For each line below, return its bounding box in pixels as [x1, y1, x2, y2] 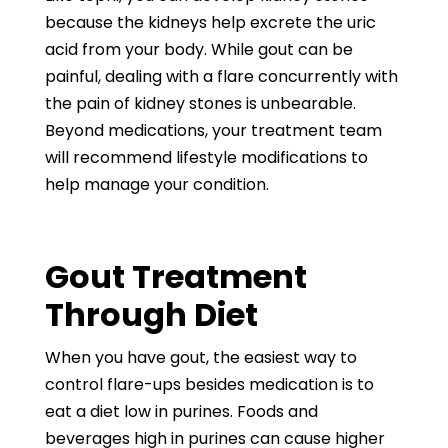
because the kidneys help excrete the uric [44, 11, 376, 34]
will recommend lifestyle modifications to [44, 146, 368, 169]
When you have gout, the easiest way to [44, 346, 357, 369]
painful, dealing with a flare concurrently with [44, 65, 398, 88]
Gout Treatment [44, 254, 307, 299]
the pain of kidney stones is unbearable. [44, 92, 356, 115]
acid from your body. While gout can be [44, 38, 353, 61]
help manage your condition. [44, 173, 269, 196]
